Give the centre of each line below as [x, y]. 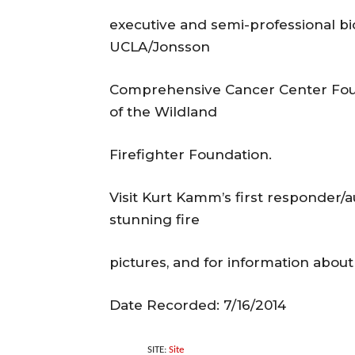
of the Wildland [163, 112]
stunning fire [155, 220]
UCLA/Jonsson [160, 47]
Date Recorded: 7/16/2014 [198, 305]
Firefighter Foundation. [191, 155]
